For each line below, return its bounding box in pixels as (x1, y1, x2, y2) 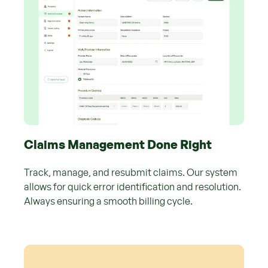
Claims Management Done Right (24, 139, 212, 151)
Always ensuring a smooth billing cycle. (24, 196, 193, 206)
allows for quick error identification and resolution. (24, 182, 241, 192)
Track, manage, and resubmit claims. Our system (24, 167, 237, 178)
